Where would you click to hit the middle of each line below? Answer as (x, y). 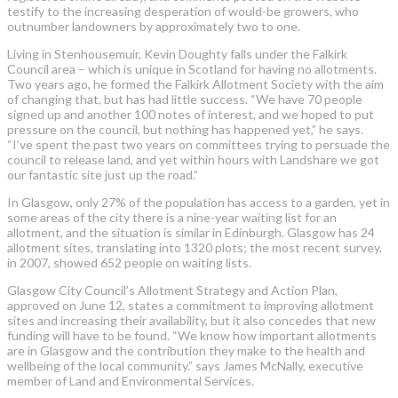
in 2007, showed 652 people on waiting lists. (129, 262)
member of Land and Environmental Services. (131, 380)
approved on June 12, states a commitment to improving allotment (191, 305)
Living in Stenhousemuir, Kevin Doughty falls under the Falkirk (177, 53)
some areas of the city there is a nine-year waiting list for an (172, 217)
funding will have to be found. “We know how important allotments (192, 335)
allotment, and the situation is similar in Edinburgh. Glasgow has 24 (191, 232)
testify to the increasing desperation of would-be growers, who (183, 11)
